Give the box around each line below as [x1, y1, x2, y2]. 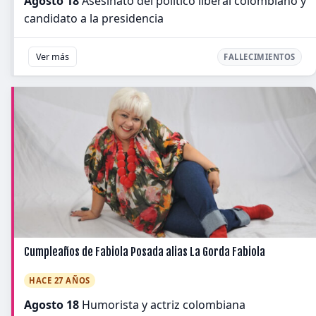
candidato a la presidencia [24, 11, 164, 26]
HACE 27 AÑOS [29, 275, 90, 286]
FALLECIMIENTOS [224, 51, 296, 62]
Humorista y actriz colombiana [79, 297, 245, 312]
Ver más [36, 51, 69, 63]
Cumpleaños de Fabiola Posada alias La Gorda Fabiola [24, 245, 265, 259]
